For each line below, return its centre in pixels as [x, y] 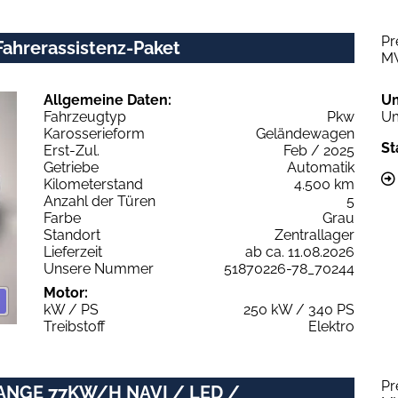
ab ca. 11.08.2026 [300, 251]
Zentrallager [314, 235]
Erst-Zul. [72, 150]
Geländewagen [305, 133]
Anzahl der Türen [99, 201]
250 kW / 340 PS [299, 309]
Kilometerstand [93, 184]
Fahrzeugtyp [85, 116]
